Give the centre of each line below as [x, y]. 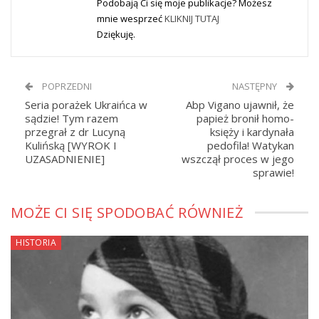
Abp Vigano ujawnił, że [240, 105]
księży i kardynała [252, 132]
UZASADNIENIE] [65, 159]
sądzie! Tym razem [72, 119]
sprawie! [273, 173]
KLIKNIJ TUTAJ [192, 19]
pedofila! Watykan [251, 146]
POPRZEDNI [66, 87]
